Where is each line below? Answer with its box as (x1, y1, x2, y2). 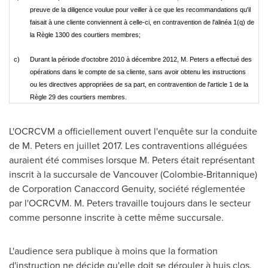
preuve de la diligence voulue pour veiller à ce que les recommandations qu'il (30, 6, 251, 13)
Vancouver (113, 167, 158, 181)
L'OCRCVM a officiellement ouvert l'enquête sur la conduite (9, 124, 257, 138)
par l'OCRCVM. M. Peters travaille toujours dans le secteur (9, 196, 251, 210)
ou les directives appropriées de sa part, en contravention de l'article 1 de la (30, 81, 248, 88)
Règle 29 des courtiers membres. (30, 93, 127, 100)
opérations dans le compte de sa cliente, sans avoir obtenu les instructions (30, 68, 246, 75)
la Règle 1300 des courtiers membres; (30, 31, 141, 38)
